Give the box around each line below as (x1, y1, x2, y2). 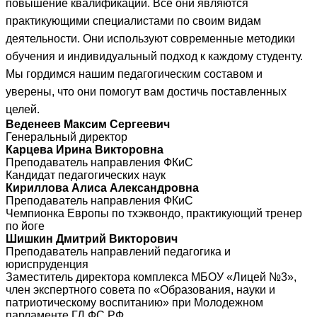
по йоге (6, 220, 45, 233)
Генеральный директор (6, 131, 127, 144)
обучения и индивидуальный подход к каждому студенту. (6, 50, 303, 63)
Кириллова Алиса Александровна (6, 182, 199, 195)
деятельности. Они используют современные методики (6, 33, 295, 45)
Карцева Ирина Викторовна (6, 144, 163, 156)
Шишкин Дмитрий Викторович (6, 233, 178, 246)
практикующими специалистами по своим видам (6, 15, 261, 28)
